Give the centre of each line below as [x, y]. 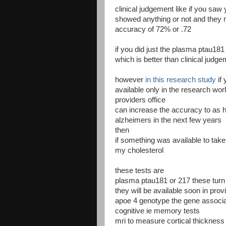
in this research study [181, 79]
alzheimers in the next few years [168, 120]
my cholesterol [139, 150]
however [130, 79]
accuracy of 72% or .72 [153, 29]
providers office [140, 100]
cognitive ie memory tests [157, 211]
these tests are [139, 170]
